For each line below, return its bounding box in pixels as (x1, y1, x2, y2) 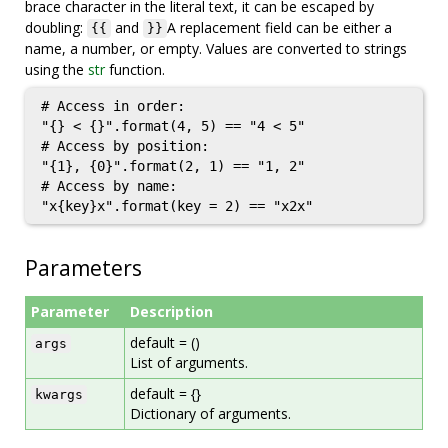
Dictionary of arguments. (130, 404, 291, 423)
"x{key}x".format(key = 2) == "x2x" (41, 198, 313, 214)
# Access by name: (41, 178, 177, 194)
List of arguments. (130, 353, 248, 372)
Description (130, 302, 213, 321)
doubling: (25, 18, 87, 37)
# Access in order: (41, 98, 185, 114)
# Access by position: (41, 138, 209, 154)
